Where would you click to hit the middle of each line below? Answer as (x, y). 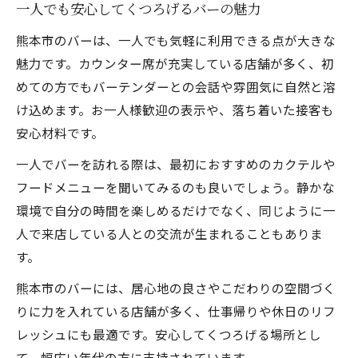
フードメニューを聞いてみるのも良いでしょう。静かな (175, 187)
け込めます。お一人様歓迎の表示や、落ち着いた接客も (175, 109)
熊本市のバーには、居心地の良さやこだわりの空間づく (176, 288)
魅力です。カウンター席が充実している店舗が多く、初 (175, 63)
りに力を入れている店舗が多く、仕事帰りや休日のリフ (176, 311)
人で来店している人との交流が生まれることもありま (169, 233)
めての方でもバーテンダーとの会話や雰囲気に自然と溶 (176, 86)
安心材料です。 (60, 133)
